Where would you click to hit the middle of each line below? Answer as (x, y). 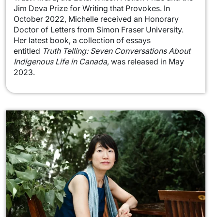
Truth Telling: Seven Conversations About (116, 51)
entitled (28, 51)
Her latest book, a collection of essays (82, 40)
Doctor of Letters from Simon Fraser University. (99, 30)
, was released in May (146, 62)
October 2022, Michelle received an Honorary (96, 19)
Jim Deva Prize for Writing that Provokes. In (92, 8)
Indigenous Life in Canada (60, 62)
